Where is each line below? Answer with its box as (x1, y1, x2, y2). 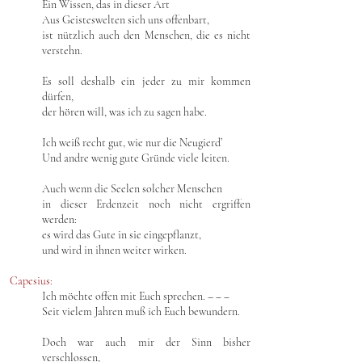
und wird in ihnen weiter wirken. (42, 243, 187, 257)
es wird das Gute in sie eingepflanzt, (42, 228, 201, 242)
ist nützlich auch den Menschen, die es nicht (42, 28, 250, 42)
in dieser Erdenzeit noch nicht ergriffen (42, 197, 250, 211)
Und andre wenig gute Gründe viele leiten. (42, 151, 229, 165)
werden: (42, 213, 77, 226)
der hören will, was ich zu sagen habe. (42, 105, 207, 119)
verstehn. (42, 44, 82, 57)
